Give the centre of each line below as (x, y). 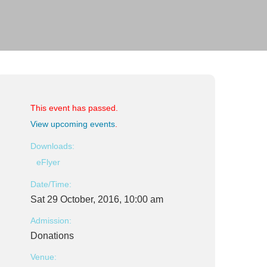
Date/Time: (51, 184)
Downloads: (52, 146)
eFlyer (48, 162)
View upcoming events (73, 124)
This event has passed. (74, 108)
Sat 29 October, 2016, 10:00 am (97, 199)
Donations (52, 236)
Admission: (51, 221)
